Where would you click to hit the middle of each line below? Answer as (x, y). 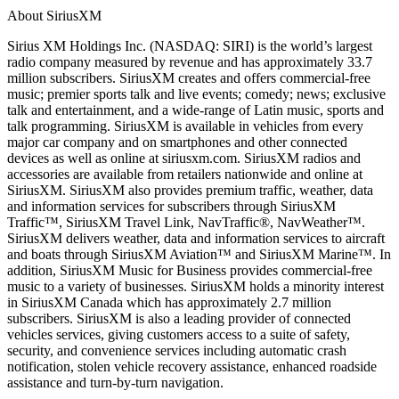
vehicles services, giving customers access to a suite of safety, (179, 334)
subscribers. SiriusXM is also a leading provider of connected (179, 318)
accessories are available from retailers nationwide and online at (185, 174)
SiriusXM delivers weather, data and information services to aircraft (196, 238)
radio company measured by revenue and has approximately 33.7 (190, 61)
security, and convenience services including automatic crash (177, 350)
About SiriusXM (54, 15)
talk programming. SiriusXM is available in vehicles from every (185, 126)
